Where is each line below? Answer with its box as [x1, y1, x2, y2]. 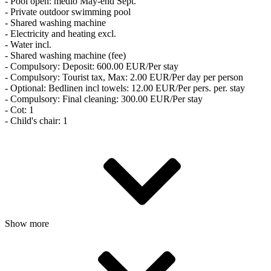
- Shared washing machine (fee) [5, 50, 126, 60]
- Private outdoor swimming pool [5, 6, 131, 17]
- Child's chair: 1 [5, 115, 68, 126]
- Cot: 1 [5, 104, 34, 115]
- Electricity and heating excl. [5, 28, 116, 39]
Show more [5, 218, 51, 229]
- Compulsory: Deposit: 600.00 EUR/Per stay [5, 60, 178, 71]
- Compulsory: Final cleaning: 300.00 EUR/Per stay [5, 93, 203, 104]
